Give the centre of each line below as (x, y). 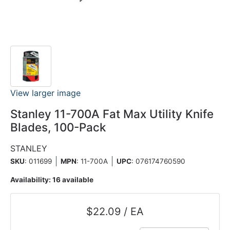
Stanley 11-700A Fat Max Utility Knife (112, 114)
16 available (73, 180)
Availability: (31, 180)
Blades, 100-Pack (58, 127)
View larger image (45, 93)
